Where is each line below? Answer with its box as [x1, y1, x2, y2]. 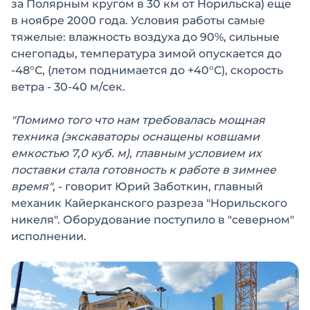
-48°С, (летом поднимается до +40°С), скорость [11, 63, 283, 77]
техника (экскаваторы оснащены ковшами [11, 129, 259, 143]
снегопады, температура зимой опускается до [11, 46, 282, 60]
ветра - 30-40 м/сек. [11, 80, 125, 93]
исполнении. [11, 229, 86, 243]
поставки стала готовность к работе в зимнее [11, 163, 276, 176]
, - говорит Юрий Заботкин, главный [53, 179, 263, 193]
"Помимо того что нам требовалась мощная [11, 113, 265, 127]
